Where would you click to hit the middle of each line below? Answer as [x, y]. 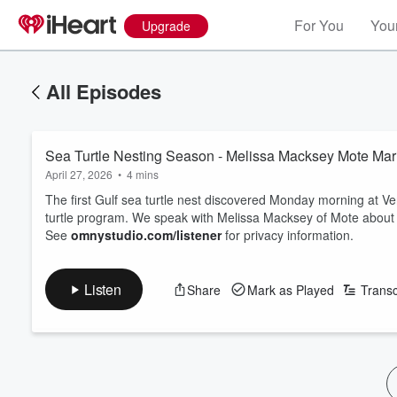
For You [319, 25]
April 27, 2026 [79, 174]
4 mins [143, 174]
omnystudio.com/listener [146, 235]
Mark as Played [290, 289]
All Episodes [104, 91]
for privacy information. [288, 235]
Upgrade [166, 26]
